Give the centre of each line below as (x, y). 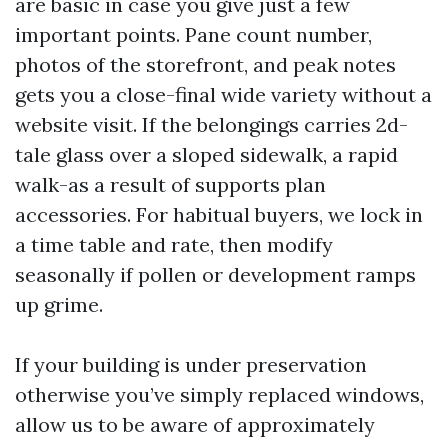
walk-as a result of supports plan (170, 184)
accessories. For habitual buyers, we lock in (219, 214)
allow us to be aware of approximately (195, 424)
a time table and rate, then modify (174, 244)
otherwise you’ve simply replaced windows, (219, 394)
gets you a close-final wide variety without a (223, 94)
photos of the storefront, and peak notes (205, 64)
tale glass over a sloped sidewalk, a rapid (206, 154)
